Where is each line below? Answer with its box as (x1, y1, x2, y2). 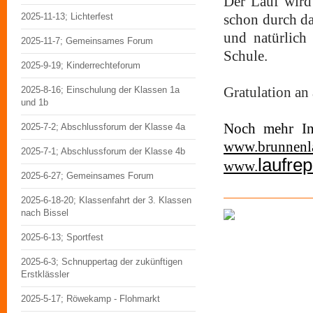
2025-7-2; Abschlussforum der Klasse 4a (21, 122, 185, 132)
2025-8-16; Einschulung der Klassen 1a (21, 85, 180, 95)
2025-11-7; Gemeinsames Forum (21, 36, 153, 46)
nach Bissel (21, 208, 68, 218)
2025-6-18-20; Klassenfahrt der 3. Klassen (21, 195, 191, 205)
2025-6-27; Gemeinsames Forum (21, 170, 154, 181)
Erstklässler (21, 269, 69, 279)
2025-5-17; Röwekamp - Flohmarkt (21, 293, 160, 304)
